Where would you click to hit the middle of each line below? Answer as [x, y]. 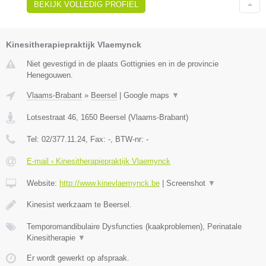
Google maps [148, 96]
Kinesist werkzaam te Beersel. [79, 205]
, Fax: [97, 140]
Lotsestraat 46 [51, 118]
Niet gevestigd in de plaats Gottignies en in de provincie [123, 64]
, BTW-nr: [128, 140]
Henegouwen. [50, 75]
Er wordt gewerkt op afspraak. [78, 258]
